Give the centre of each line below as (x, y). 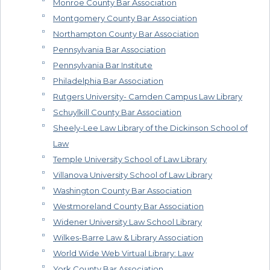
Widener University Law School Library (127, 222)
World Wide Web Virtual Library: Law (123, 253)
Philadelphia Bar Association (108, 81)
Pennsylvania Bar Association (109, 50)
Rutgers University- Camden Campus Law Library (148, 97)
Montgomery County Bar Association (125, 18)
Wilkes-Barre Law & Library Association (128, 238)
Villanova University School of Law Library (133, 175)
